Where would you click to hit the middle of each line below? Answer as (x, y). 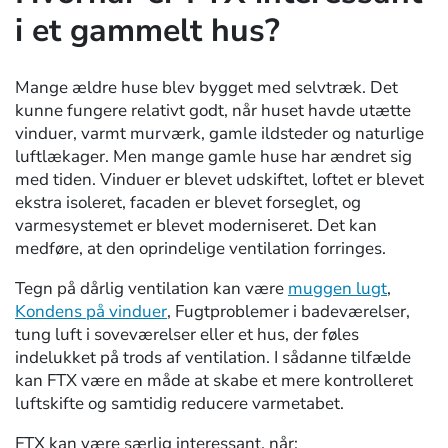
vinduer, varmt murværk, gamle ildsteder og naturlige (219, 134)
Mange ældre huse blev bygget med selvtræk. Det (206, 88)
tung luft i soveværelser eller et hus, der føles (187, 335)
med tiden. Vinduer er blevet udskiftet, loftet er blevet (219, 180)
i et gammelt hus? (147, 30)
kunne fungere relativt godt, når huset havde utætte (213, 111)
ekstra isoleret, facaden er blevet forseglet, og (188, 203)
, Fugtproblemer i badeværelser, (288, 312)
